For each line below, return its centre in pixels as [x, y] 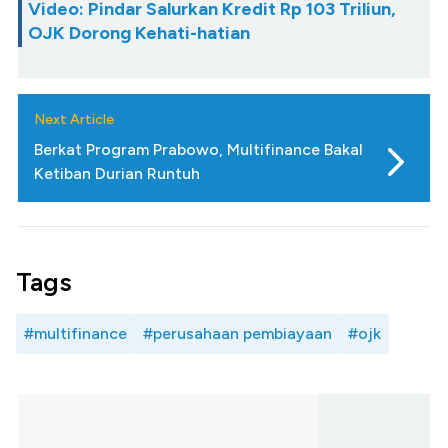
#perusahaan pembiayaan [237, 333]
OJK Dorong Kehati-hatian [139, 32]
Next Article [74, 119]
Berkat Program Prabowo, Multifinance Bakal [198, 149]
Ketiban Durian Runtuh [117, 173]
